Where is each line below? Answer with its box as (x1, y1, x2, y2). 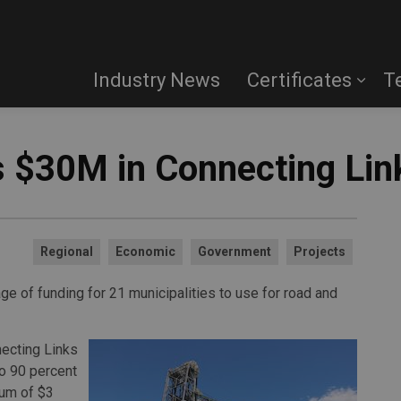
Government (198, 244, 271, 259)
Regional (40, 244, 93, 259)
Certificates (247, 69, 352, 91)
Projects (294, 244, 346, 259)
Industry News (93, 69, 220, 91)
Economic (115, 244, 175, 259)
